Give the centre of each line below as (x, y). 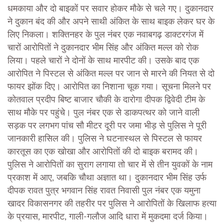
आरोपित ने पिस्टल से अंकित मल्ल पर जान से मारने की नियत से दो (111, 74)
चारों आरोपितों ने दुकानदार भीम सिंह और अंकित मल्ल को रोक (103, 48)
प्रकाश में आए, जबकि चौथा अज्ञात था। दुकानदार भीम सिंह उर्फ (107, 178)
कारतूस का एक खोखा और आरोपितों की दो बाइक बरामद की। (103, 152)
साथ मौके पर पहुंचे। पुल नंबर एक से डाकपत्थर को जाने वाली (103, 113)
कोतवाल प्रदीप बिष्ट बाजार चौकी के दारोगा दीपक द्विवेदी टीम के (106, 100)
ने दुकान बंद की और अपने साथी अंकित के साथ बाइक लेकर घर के (111, 22)
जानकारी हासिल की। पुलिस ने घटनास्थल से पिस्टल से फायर (105, 139)
